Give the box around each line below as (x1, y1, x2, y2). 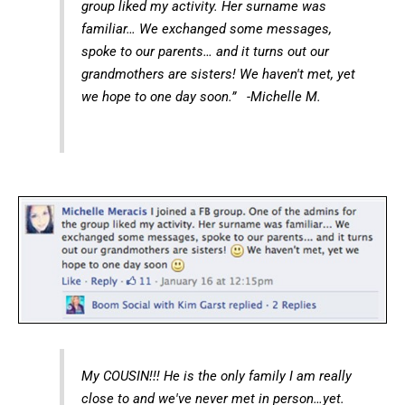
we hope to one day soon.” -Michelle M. (80, 88, 321, 105)
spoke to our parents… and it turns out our (80, 42, 329, 60)
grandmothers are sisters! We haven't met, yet (80, 65, 355, 82)
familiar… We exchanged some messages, (80, 20, 332, 37)
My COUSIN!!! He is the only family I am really (80, 368, 352, 385)
